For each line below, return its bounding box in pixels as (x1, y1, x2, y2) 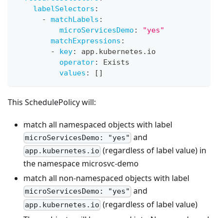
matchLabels (51, 15, 99, 24)
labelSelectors (33, 4, 94, 13)
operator (59, 58, 94, 67)
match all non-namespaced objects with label (23, 173, 189, 184)
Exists (99, 58, 129, 67)
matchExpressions (51, 36, 121, 45)
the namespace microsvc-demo (23, 158, 139, 169)
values (59, 69, 86, 77)
